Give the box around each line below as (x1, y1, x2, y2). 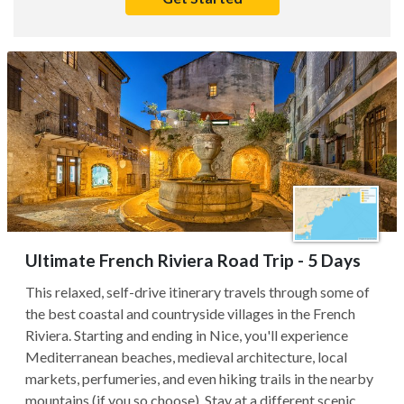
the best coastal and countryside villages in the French (25, 305, 355, 322)
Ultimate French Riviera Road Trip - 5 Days (25, 250, 361, 271)
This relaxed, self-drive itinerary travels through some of (25, 283, 370, 300)
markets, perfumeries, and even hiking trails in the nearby (25, 370, 373, 387)
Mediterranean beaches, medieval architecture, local (25, 348, 347, 365)
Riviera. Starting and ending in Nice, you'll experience (25, 326, 348, 344)
